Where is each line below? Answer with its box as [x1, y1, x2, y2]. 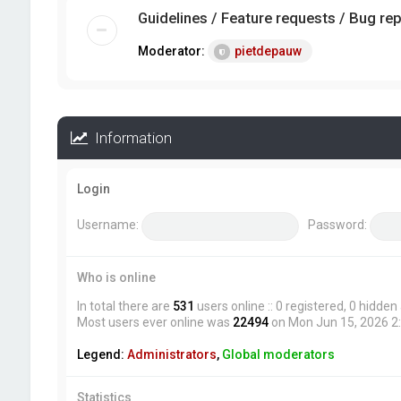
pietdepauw [234, 44, 302, 58]
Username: [76, 218, 139, 233]
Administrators [126, 347, 217, 362]
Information [87, 129, 172, 147]
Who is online [76, 270, 156, 285]
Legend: [76, 347, 127, 362]
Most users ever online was [76, 315, 233, 329]
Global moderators [221, 347, 335, 362]
